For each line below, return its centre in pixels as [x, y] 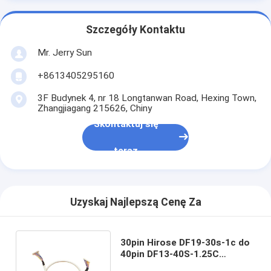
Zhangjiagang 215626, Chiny [94, 108]
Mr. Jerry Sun [64, 52]
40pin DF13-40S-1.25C [169, 254]
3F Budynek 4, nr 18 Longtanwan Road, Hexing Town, [147, 98]
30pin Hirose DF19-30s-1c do [185, 242]
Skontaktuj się [126, 124]
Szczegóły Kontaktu [135, 30]
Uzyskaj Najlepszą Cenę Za [135, 202]
